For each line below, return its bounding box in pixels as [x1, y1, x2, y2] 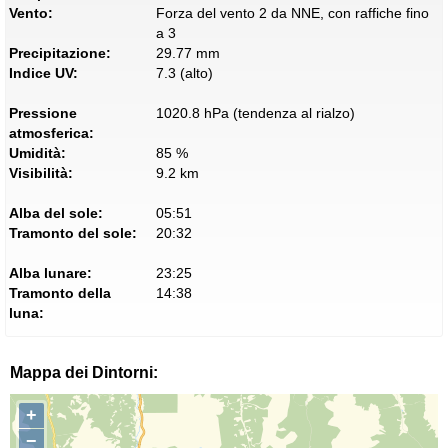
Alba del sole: [9, 205, 103, 222]
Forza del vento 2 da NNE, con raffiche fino [155, 5, 429, 22]
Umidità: [9, 145, 66, 162]
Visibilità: [9, 165, 73, 182]
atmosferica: [9, 125, 94, 142]
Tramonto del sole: [9, 225, 137, 242]
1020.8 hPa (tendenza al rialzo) [155, 105, 355, 122]
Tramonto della [9, 285, 111, 302]
